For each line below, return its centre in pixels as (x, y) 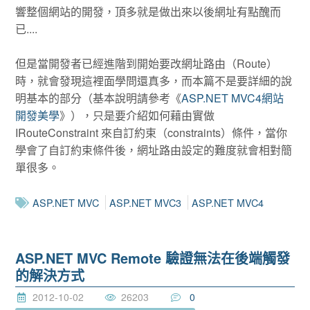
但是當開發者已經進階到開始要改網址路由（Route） (147, 64)
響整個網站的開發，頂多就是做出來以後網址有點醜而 (148, 11)
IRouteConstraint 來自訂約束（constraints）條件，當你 (152, 133)
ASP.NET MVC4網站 (233, 98)
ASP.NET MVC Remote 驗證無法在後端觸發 (153, 258)
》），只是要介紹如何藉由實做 (137, 116)
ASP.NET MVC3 (146, 202)
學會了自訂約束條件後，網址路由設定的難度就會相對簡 (154, 150)
